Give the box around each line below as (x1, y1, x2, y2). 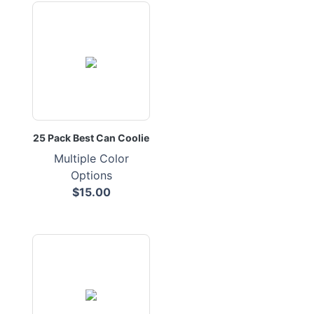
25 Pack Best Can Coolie (33, 132, 149, 144)
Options (70, 168, 112, 182)
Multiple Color (53, 151, 129, 165)
